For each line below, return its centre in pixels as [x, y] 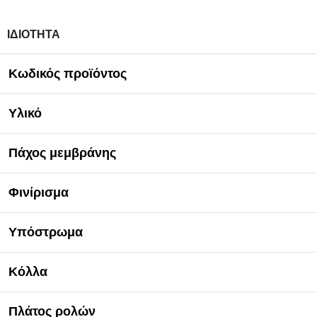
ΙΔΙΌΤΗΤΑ [34, 35]
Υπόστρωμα [46, 232]
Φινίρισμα [39, 193]
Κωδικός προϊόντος [68, 74]
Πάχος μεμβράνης [62, 153]
